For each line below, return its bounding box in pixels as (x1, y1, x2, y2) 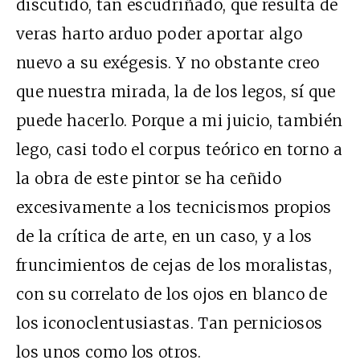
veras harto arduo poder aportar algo (16, 23, 303, 43)
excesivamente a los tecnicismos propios (16, 197, 332, 217)
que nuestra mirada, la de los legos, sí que (16, 81, 336, 101)
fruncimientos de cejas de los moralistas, (16, 255, 333, 275)
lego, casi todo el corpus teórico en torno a (16, 139, 343, 159)
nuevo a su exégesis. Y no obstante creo (16, 52, 320, 72)
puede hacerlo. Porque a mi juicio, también (16, 110, 343, 130)
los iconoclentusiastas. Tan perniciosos (16, 313, 323, 333)
